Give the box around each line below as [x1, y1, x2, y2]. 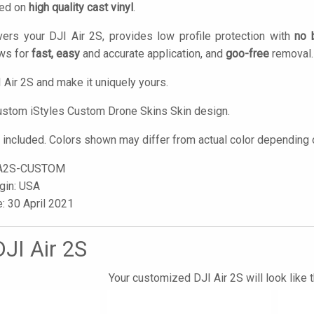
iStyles [30, 104, 64, 118]
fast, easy [32, 47, 80, 60]
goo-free [226, 47, 269, 60]
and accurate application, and [80, 47, 226, 60]
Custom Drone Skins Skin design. [64, 104, 230, 118]
